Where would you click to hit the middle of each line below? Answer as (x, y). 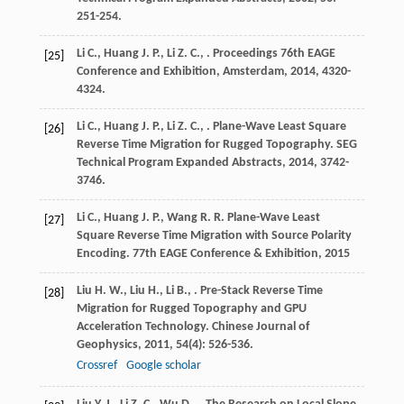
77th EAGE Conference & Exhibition (225, 254)
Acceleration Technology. (144, 327)
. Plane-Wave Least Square (276, 127)
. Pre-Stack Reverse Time (258, 291)
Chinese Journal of (260, 327)
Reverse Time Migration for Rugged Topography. (206, 145)
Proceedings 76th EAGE (274, 54)
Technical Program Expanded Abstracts (179, 163)
